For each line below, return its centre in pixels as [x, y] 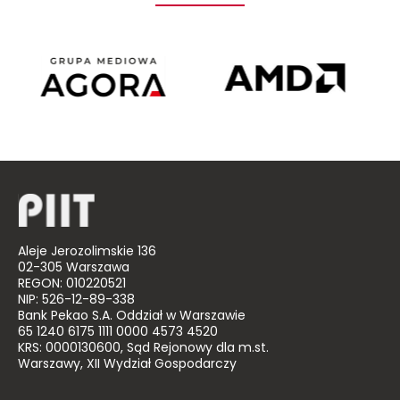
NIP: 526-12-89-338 [76, 301]
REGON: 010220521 [72, 285]
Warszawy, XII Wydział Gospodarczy [127, 365]
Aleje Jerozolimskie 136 [87, 253]
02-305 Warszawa [74, 269]
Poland [337, 74]
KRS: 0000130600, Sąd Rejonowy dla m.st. [143, 349]
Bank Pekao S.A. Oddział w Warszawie [132, 317]
